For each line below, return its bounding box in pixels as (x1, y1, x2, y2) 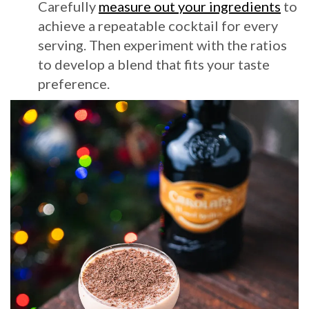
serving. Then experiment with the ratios (38, 36, 287, 53)
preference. (38, 74, 110, 92)
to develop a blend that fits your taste (38, 55, 270, 72)
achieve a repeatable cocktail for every (38, 17, 278, 34)
